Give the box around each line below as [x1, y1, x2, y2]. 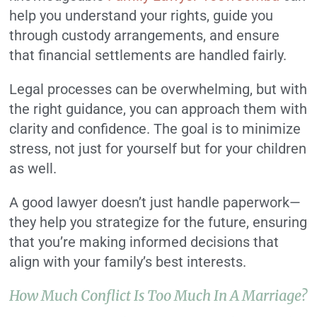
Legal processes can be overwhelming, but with [9, 81, 308, 98]
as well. [9, 160, 57, 178]
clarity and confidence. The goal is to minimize [9, 120, 301, 138]
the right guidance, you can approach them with [9, 100, 308, 118]
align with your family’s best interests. [9, 253, 247, 271]
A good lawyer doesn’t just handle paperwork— [9, 194, 301, 212]
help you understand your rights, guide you [9, 7, 274, 25]
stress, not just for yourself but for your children [9, 140, 307, 158]
